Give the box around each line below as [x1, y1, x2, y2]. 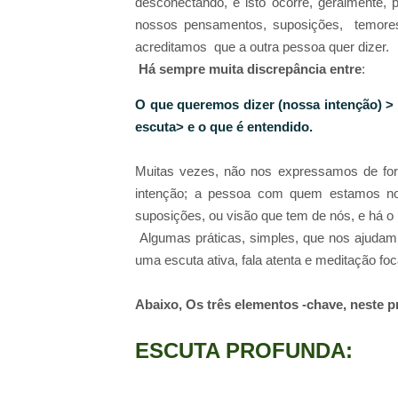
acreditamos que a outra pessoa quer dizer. [135, 39, 396, 55]
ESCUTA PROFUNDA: [135, 338, 353, 362]
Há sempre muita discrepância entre [135, 61, 362, 77]
